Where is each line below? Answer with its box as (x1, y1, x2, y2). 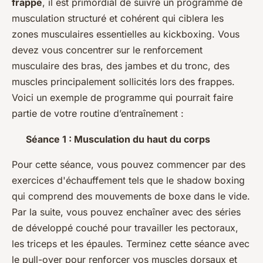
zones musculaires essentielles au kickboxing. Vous (12, 28, 240, 40)
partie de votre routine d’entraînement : (12, 107, 184, 119)
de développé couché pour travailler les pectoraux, (12, 221, 238, 234)
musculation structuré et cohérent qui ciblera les (12, 12, 224, 24)
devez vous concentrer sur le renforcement (12, 43, 203, 56)
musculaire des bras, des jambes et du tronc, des (12, 59, 230, 72)
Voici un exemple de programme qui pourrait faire (12, 91, 233, 103)
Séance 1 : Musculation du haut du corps (26, 133, 210, 145)
